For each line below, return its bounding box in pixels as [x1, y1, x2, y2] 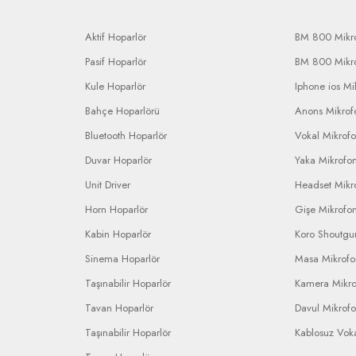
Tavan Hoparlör [85, 300, 153, 315]
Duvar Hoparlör [85, 153, 152, 168]
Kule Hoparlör [85, 79, 145, 94]
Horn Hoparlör [85, 202, 148, 217]
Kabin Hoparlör [85, 226, 151, 242]
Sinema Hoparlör [85, 251, 160, 266]
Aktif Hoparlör [85, 29, 146, 44]
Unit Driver [85, 177, 130, 192]
